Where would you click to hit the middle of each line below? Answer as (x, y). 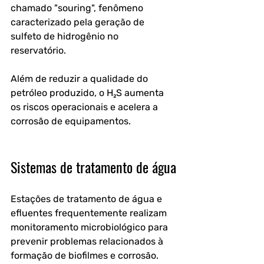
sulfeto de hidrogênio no (66, 36)
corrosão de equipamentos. (71, 121)
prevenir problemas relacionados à (88, 241)
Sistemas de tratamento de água (93, 167)
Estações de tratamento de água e (88, 199)
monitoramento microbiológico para (90, 227)
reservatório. (39, 50)
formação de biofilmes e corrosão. (85, 255)
